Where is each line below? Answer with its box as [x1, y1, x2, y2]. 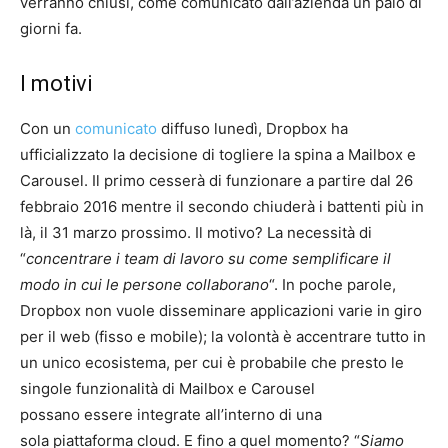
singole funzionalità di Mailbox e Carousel [20, 379, 315, 398]
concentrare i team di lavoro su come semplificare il [26, 249, 391, 268]
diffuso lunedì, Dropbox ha [157, 119, 348, 138]
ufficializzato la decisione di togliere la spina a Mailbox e [20, 145, 416, 164]
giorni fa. [20, 19, 82, 38]
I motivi [20, 71, 92, 96]
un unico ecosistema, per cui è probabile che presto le [20, 353, 404, 372]
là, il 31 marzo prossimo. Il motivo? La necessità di [20, 223, 372, 242]
